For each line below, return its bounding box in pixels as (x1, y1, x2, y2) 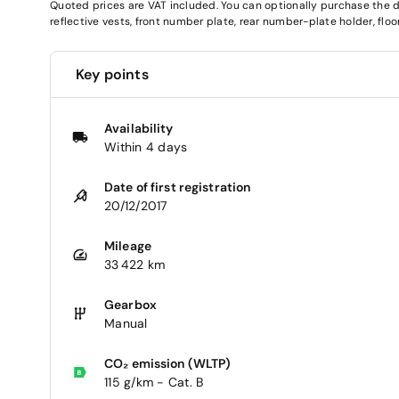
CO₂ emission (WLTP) (104, 354, 232, 371)
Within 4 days (104, 138, 188, 155)
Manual (104, 314, 148, 331)
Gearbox (104, 296, 157, 313)
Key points (76, 64, 149, 84)
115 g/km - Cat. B (104, 373, 204, 390)
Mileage (104, 237, 151, 254)
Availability (104, 119, 174, 136)
